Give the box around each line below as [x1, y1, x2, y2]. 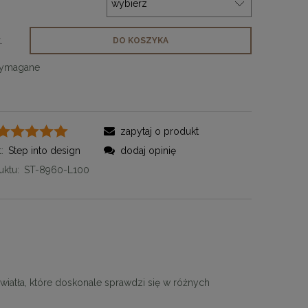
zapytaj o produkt [120, 125, 199, 137]
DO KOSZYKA [112, 35, 168, 45]
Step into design [8, 144, 81, 156]
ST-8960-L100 [24, 164, 90, 175]
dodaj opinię [120, 144, 176, 156]
